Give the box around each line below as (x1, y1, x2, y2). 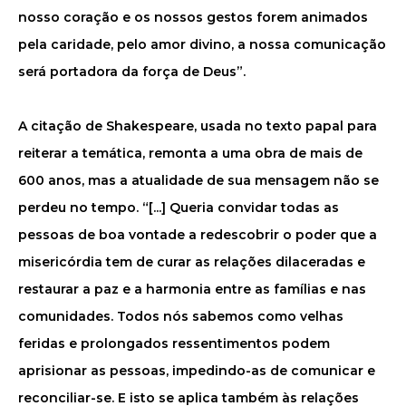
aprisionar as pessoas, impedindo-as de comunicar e (18, 362, 375, 379)
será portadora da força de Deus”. (18, 63, 246, 80)
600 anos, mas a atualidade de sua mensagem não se (18, 172, 379, 188)
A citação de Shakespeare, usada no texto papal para (18, 118, 377, 134)
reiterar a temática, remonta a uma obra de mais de (18, 145, 362, 161)
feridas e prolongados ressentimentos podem (18, 335, 330, 352)
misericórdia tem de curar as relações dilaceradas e (18, 254, 365, 270)
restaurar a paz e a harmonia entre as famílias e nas (18, 281, 366, 297)
